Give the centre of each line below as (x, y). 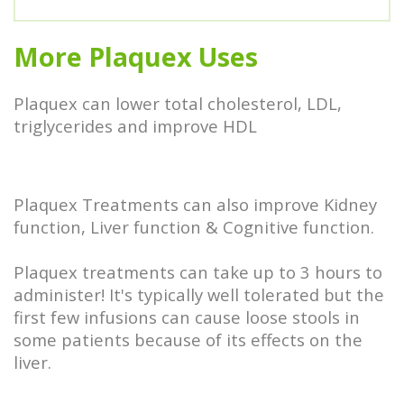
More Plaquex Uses (136, 57)
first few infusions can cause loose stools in (187, 317)
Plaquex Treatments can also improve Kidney (195, 204)
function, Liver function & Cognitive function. (196, 226)
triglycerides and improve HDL (135, 125)
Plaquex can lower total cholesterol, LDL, (178, 103)
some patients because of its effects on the (188, 339)
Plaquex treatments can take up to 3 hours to (198, 271)
